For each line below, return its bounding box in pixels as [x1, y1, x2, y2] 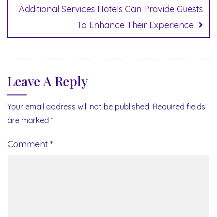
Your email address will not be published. [7, 101, 151, 111]
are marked [7, 115, 51, 125]
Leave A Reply [7, 72, 88, 90]
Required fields [153, 101, 205, 111]
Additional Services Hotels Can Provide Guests [19, 3, 203, 15]
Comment [7, 138, 50, 150]
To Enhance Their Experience [77, 19, 194, 31]
